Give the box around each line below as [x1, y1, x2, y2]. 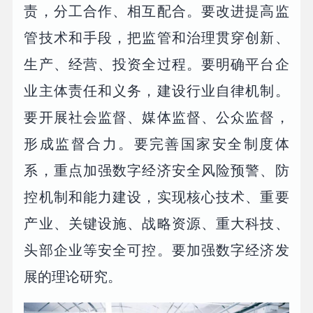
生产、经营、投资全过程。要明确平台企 [24, 57, 289, 73]
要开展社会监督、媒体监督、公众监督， [24, 110, 289, 126]
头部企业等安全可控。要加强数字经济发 [24, 242, 289, 259]
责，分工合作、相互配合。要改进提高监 [24, 3, 289, 20]
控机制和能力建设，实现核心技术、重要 [24, 189, 289, 205]
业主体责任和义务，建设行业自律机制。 [24, 83, 289, 99]
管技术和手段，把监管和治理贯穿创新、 [24, 30, 289, 46]
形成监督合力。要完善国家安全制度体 [24, 136, 289, 152]
